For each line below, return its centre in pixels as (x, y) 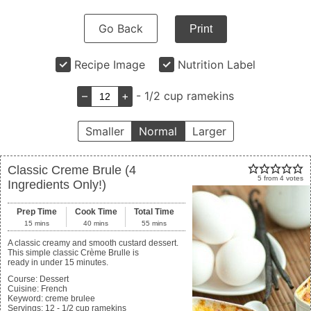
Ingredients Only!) (57, 185)
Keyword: (25, 299)
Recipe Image (110, 65)
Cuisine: (23, 289)
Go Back (121, 28)
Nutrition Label (217, 65)
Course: (23, 279)
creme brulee (70, 299)
